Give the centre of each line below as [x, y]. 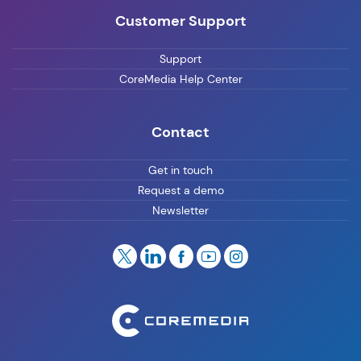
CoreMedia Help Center [180, 79]
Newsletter [180, 210]
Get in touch [180, 170]
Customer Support [180, 21]
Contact [180, 132]
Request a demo [180, 190]
